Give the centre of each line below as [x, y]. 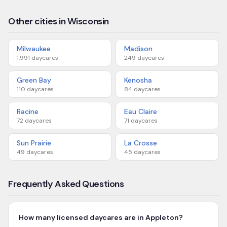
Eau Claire [141, 111]
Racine [28, 111]
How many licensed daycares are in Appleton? [101, 217]
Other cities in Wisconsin [59, 21]
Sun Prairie [34, 143]
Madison [138, 49]
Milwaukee [34, 49]
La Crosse [141, 143]
